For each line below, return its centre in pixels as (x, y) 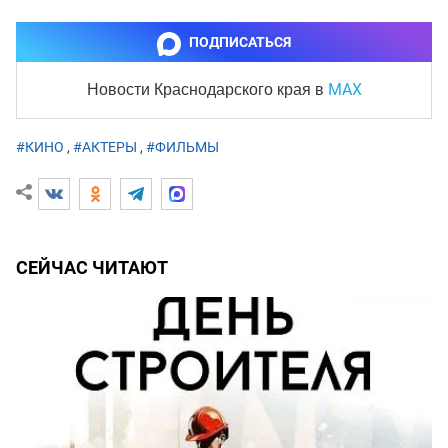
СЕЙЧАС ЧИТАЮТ (92, 268)
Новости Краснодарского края (200, 90)
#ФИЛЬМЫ (182, 147)
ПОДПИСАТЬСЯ (240, 42)
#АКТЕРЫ (105, 147)
